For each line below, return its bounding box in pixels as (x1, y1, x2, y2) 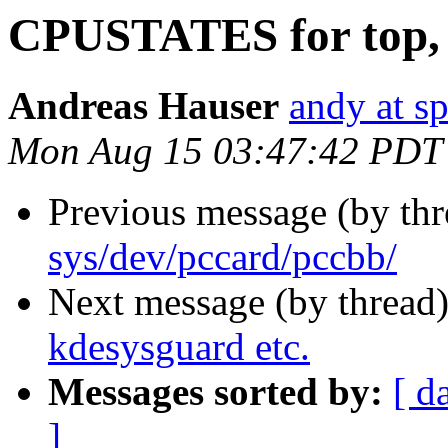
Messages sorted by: (48, 370, 383, 414)
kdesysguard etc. (48, 325, 310, 369)
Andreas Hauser (8, 84, 279, 128)
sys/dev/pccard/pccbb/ (48, 235, 397, 279)
